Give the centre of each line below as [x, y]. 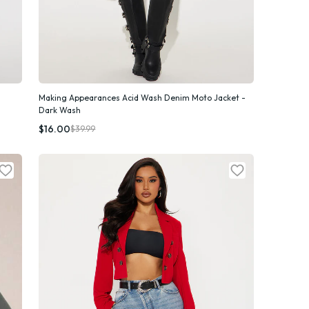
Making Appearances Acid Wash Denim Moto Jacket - [142, 97]
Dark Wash [60, 110]
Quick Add [154, 110]
